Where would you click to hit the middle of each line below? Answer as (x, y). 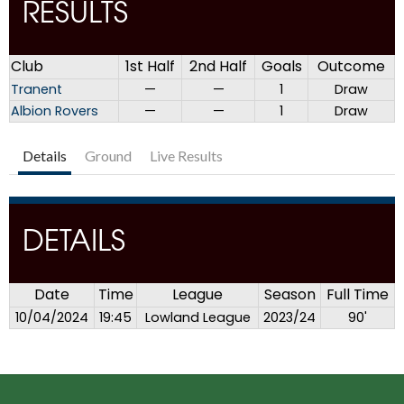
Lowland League (197, 318)
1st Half (150, 67)
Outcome (351, 67)
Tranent (37, 90)
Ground (108, 156)
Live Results (186, 156)
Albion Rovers (55, 111)
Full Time (358, 295)
